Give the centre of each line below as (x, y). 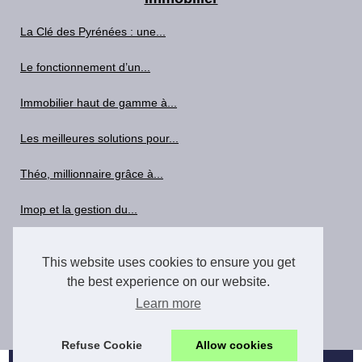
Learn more (168, 304)
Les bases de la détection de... (99, 245)
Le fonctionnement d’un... (85, 67)
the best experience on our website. (168, 282)
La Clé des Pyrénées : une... (93, 32)
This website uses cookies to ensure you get (168, 263)
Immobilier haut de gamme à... (99, 103)
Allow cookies (234, 345)
